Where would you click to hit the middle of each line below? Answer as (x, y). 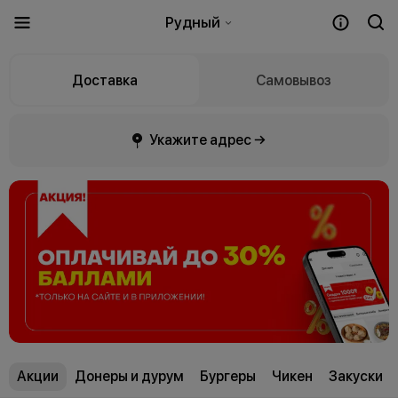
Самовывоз (293, 80)
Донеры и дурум (129, 376)
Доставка (105, 80)
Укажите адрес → (207, 140)
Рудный (194, 22)
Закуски (356, 376)
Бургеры (228, 376)
